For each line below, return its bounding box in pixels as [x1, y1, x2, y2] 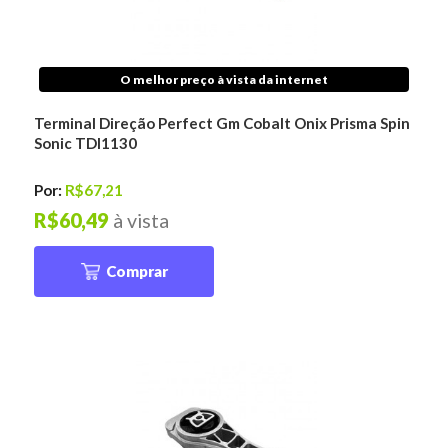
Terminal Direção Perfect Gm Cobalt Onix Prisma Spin [34, 113, 411, 132]
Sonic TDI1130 [34, 133, 138, 152]
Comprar [105, 261, 168, 280]
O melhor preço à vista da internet [120, 71, 328, 87]
